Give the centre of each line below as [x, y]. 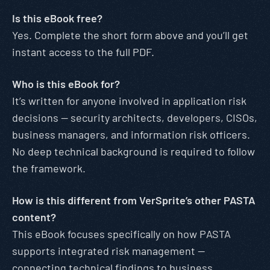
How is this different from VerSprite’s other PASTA [134, 200]
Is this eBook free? [57, 18]
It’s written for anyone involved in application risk [129, 101]
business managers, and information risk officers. [131, 134]
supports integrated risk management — [108, 251]
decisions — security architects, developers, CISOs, [135, 118]
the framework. [49, 168]
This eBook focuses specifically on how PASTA [121, 234]
